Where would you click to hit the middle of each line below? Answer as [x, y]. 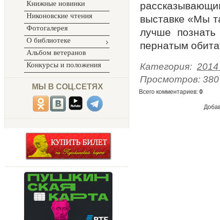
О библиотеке [49, 40]
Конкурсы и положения [64, 65]
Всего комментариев [168, 92]
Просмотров [169, 79]
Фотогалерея [47, 28]
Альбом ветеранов [56, 53]
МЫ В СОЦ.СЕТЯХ [64, 87]
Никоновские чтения [59, 16]
